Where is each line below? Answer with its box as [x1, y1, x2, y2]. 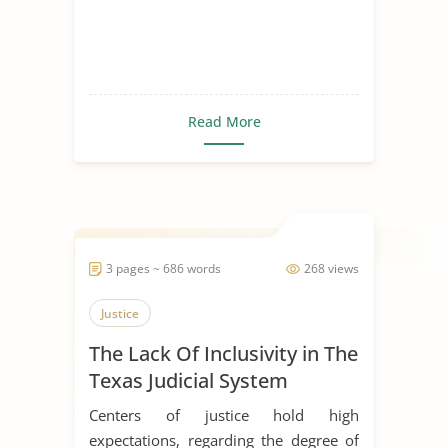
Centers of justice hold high [89, 404, 359, 425]
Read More [187, 111, 261, 131]
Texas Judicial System [89, 366, 288, 394]
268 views [304, 259, 359, 277]
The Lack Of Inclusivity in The [89, 339, 358, 367]
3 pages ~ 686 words [106, 259, 221, 277]
